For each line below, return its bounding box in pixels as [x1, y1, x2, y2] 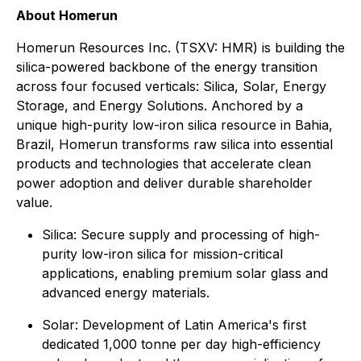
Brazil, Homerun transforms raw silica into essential [16, 136, 333, 152]
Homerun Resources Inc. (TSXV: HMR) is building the [16, 39, 345, 56]
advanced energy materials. [42, 284, 210, 301]
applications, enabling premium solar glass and [42, 265, 328, 281]
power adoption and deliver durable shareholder [16, 175, 313, 191]
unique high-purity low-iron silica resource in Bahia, [16, 117, 333, 133]
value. [16, 194, 52, 210]
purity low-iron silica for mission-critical [42, 246, 283, 262]
